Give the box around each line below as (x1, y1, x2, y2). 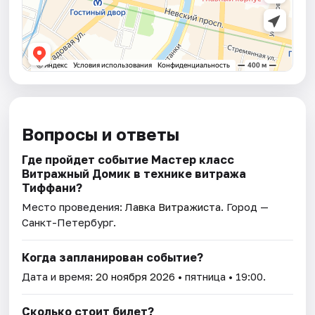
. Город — (221, 200, 269, 214)
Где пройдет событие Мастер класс (22, 153, 235, 167)
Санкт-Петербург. (22, 216, 117, 229)
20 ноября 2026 (96, 270, 176, 283)
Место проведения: (22, 200, 126, 214)
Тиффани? (22, 181, 83, 195)
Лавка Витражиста (125, 200, 221, 214)
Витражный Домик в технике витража (22, 167, 247, 181)
